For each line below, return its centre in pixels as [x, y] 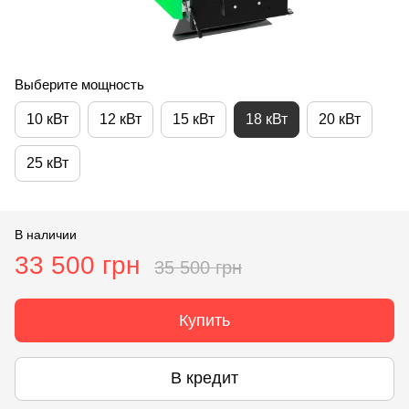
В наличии [46, 234]
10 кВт [47, 119]
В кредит [204, 378]
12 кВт [121, 119]
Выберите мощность [79, 84]
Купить [204, 320]
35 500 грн [198, 267]
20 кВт [340, 119]
